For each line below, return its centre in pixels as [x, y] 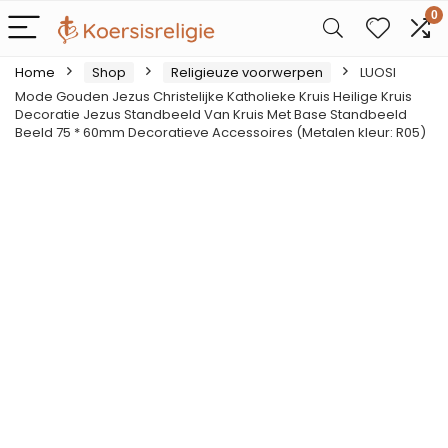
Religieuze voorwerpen [247, 72]
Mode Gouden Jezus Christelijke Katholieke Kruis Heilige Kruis [213, 96]
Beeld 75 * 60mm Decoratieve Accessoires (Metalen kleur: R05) [220, 132]
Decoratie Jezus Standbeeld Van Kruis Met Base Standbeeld [211, 114]
